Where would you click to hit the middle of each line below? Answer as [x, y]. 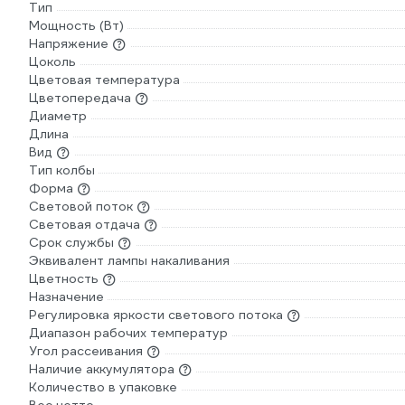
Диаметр [58, 116]
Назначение [66, 297]
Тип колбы [62, 170]
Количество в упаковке [103, 387]
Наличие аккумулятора [102, 369]
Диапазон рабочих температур [128, 333]
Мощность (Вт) [76, 25]
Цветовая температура [104, 80]
